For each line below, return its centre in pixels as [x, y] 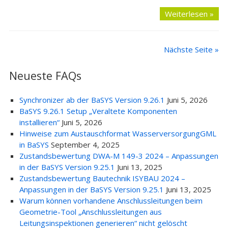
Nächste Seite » [192, 49]
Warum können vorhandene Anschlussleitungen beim [111, 201]
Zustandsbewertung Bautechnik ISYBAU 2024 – [102, 178]
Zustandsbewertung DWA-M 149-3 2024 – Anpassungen [119, 156]
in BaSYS [34, 145]
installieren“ [39, 122]
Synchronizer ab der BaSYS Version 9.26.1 [92, 100]
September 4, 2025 [85, 145]
